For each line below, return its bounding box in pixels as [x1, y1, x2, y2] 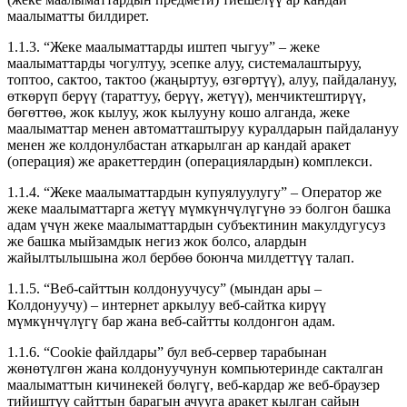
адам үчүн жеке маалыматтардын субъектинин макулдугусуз [7, 216, 385, 233]
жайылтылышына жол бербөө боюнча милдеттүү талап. [7, 249, 354, 265]
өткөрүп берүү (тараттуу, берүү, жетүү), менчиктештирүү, [7, 87, 366, 104]
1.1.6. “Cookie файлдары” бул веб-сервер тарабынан [7, 343, 327, 360]
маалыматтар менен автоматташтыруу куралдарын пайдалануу [7, 120, 399, 136]
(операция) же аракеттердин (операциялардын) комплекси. [7, 153, 372, 169]
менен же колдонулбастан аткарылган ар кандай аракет [7, 136, 351, 153]
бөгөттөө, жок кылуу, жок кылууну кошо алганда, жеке [7, 104, 350, 120]
